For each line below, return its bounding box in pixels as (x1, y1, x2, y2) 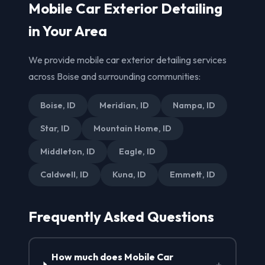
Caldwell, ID (40, 169, 89, 180)
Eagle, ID (119, 146, 156, 157)
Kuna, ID (112, 169, 146, 180)
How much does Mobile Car (51, 251, 173, 263)
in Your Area (28, 21, 107, 40)
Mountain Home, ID (93, 122, 172, 134)
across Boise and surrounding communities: (28, 70, 201, 82)
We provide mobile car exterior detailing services (28, 53, 227, 66)
